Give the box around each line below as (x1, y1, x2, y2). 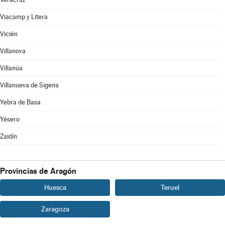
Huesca (44, 183, 66, 191)
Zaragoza (41, 205, 69, 213)
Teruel (161, 183, 179, 191)
